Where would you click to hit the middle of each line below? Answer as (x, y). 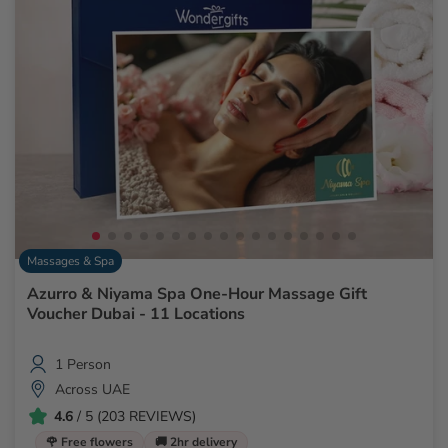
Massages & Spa (70, 261)
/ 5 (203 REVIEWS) (134, 416)
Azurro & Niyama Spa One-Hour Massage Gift (197, 294)
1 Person (83, 364)
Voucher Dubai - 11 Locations (136, 314)
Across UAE (92, 389)
